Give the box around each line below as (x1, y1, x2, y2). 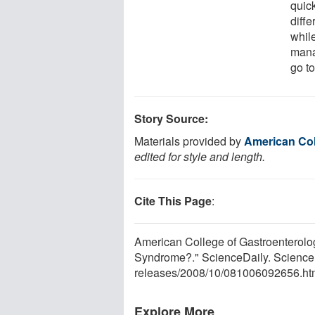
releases (134, 264, 177, 281)
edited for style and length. (134, 148, 265, 165)
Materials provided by (134, 132, 244, 149)
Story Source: (134, 110, 208, 127)
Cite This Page (134, 192, 212, 209)
